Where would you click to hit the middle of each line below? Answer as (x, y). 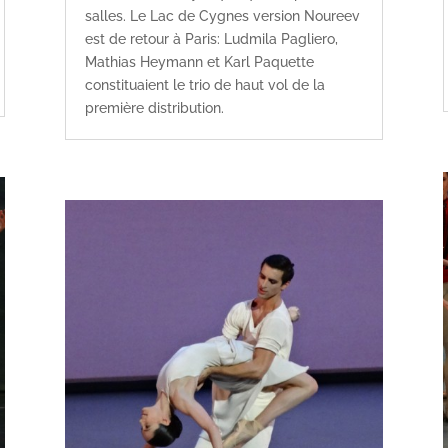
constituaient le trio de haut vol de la (204, 85)
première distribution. (154, 108)
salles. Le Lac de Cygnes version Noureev (222, 16)
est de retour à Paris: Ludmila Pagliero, (211, 39)
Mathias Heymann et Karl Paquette (199, 62)
